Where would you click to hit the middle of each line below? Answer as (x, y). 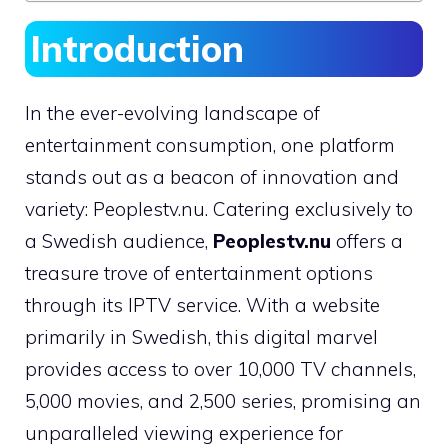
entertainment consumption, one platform (210, 145)
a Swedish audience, (119, 241)
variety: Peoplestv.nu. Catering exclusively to (219, 209)
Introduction (137, 49)
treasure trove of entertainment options (199, 273)
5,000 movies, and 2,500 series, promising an (223, 401)
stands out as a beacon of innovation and (212, 177)
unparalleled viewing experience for (184, 433)
